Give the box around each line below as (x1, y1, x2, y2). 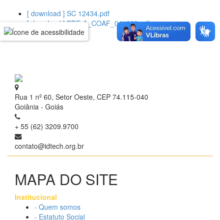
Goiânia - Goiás (15, 102, 63, 112)
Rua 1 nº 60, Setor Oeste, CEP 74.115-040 (15, 92, 148, 102)
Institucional (15, 192, 57, 202)
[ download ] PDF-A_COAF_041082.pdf (27, 18, 150, 28)
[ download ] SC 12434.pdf (27, 8, 110, 18)
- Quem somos (34, 202, 81, 212)
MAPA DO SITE (15, 168, 118, 190)
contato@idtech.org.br (15, 141, 84, 151)
